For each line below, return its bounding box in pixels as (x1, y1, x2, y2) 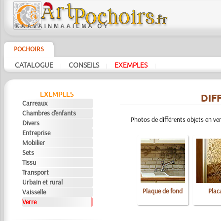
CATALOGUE (14, 60, 53, 70)
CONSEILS (68, 60, 99, 70)
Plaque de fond (143, 186, 183, 195)
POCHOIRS (13, 44, 44, 53)
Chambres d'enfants (22, 109, 76, 117)
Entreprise (22, 128, 51, 137)
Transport (22, 168, 49, 177)
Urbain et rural (22, 178, 63, 186)
